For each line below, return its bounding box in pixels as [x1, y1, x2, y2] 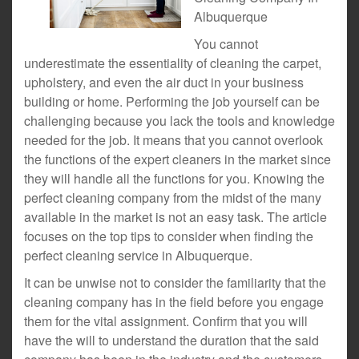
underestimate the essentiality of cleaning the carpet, [24, 54, 321, 72]
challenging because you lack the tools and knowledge [24, 111, 335, 130]
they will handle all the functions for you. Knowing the [24, 169, 325, 188]
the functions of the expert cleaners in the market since [24, 150, 331, 168]
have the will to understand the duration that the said [24, 331, 319, 349]
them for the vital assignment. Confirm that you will [24, 312, 308, 330]
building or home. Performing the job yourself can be [24, 92, 320, 111]
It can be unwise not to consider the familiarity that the [24, 273, 326, 292]
